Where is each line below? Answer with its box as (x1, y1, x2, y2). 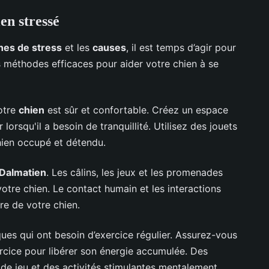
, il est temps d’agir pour (126, 41, 236, 53)
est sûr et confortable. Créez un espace (44, 103, 228, 116)
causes (92, 41, 126, 53)
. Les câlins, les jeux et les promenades (46, 166, 223, 178)
